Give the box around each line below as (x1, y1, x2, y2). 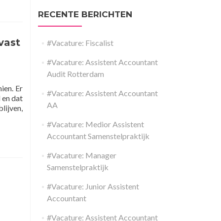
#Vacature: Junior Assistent (46, 182, 139, 191)
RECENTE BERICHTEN (38, 9, 132, 19)
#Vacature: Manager (46, 150, 116, 160)
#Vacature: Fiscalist (46, 38, 113, 47)
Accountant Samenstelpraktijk (46, 131, 149, 141)
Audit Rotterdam (46, 69, 104, 78)
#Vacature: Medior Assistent (46, 119, 144, 129)
